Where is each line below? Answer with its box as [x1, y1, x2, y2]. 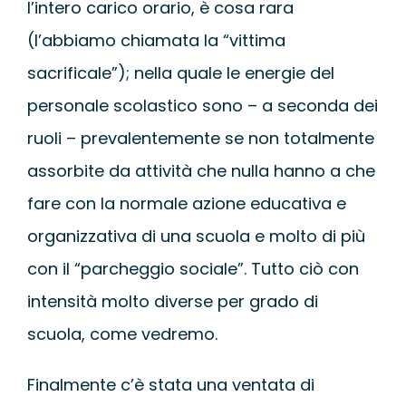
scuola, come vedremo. [26, 322, 217, 345]
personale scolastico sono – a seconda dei [26, 93, 378, 117]
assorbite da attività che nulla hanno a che [26, 159, 375, 182]
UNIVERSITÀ [303, 63, 385, 85]
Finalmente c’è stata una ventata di [26, 372, 314, 396]
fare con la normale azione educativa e [26, 191, 346, 215]
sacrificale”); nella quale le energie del [26, 61, 334, 84]
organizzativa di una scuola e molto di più [26, 224, 365, 247]
